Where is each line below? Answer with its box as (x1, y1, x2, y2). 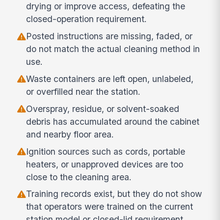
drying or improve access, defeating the (26, 1, 186, 12)
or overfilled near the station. (26, 86, 141, 97)
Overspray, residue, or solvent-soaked (26, 103, 180, 114)
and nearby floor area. (26, 129, 114, 139)
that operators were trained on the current (26, 201, 193, 212)
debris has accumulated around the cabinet (26, 116, 200, 127)
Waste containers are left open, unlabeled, (26, 74, 194, 84)
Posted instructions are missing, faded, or (26, 31, 193, 42)
